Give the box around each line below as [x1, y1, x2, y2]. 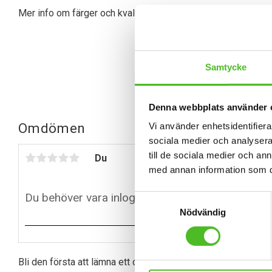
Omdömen [18, 120, 86, 136]
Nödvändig [179, 206, 226, 217]
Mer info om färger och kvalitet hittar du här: [18, 7, 207, 19]
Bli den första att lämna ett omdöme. [18, 256, 172, 268]
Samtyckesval [134, 192, 192, 203]
